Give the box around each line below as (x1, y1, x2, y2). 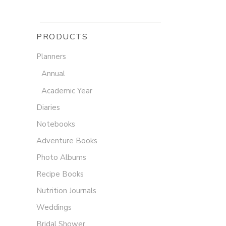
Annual (41, 69, 65, 79)
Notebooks (36, 119, 75, 130)
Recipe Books (36, 169, 84, 180)
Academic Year (41, 86, 92, 96)
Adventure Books (36, 136, 97, 146)
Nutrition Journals (36, 186, 96, 196)
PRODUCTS (36, 31, 88, 43)
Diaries (36, 102, 60, 113)
